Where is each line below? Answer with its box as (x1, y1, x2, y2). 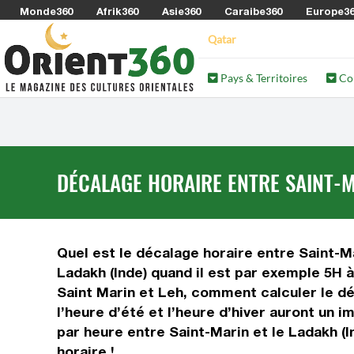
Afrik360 (96, 5, 138, 17)
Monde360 (20, 5, 73, 17)
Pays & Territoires (218, 71, 308, 85)
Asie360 (162, 5, 201, 17)
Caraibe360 (224, 5, 282, 17)
